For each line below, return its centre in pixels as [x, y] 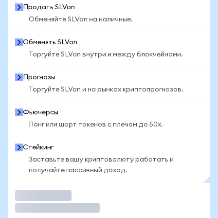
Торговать [33, 195]
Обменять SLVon [50, 42]
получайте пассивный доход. [78, 170]
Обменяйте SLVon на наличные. [81, 19]
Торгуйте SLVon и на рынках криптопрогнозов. [106, 90]
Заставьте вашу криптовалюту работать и [101, 160]
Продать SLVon [49, 7]
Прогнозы [39, 77]
